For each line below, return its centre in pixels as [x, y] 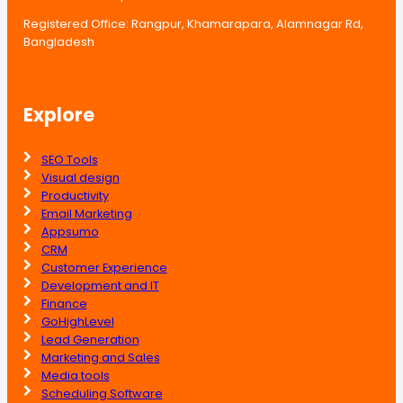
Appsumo [70, 231]
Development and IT [100, 285]
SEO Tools [69, 159]
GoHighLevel [77, 321]
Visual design [80, 177]
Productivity [75, 195]
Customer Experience [104, 267]
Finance [64, 303]
